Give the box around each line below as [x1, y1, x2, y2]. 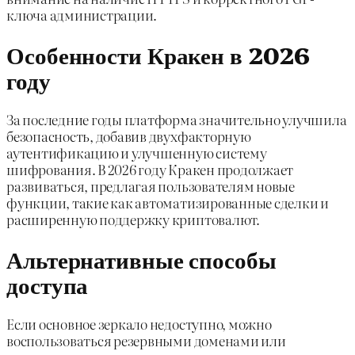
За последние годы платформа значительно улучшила [6, 109, 347, 130]
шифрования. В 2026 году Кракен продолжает [6, 159, 294, 180]
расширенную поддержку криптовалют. [6, 209, 260, 230]
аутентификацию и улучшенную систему [6, 143, 267, 163]
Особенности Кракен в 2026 [6, 38, 310, 70]
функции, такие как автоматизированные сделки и [6, 193, 329, 213]
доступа [6, 268, 89, 300]
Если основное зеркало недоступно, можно [6, 314, 272, 334]
